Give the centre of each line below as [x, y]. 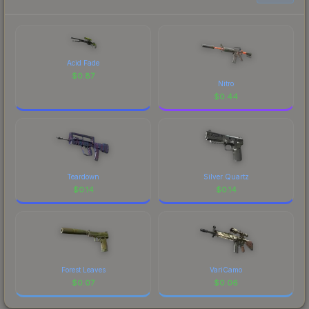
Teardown [83, 176]
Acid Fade [83, 62]
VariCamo [226, 269]
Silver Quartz [226, 176]
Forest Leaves [83, 269]
